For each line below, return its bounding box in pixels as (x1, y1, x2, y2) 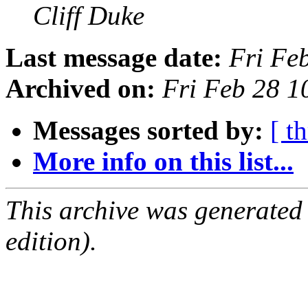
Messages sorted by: (33, 115, 263, 146)
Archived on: (5, 74, 155, 104)
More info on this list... (33, 146, 294, 177)
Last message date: (5, 43, 222, 73)
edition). (5, 226, 97, 256)
